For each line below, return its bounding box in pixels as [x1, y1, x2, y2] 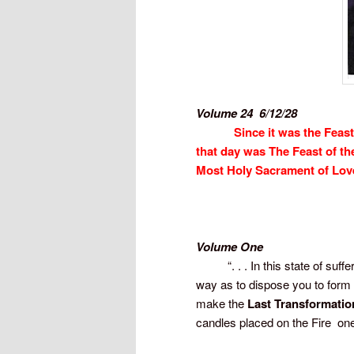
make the [196, 294, 247, 311]
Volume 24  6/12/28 [196, 104, 297, 122]
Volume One [196, 237, 263, 255]
